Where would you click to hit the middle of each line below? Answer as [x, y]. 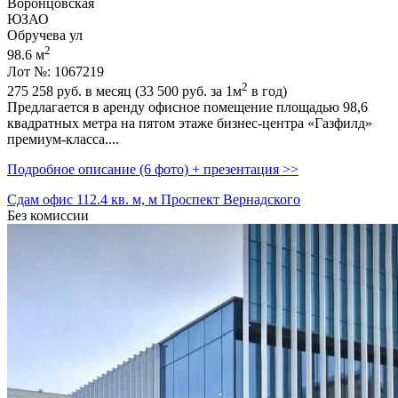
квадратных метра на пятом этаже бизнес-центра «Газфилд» [190, 123]
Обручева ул [45, 36]
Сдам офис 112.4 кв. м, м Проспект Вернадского [154, 199]
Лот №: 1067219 [56, 71]
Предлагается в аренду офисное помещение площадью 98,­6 [187, 107]
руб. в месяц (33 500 [118, 91]
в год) [267, 91]
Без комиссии [48, 215]
